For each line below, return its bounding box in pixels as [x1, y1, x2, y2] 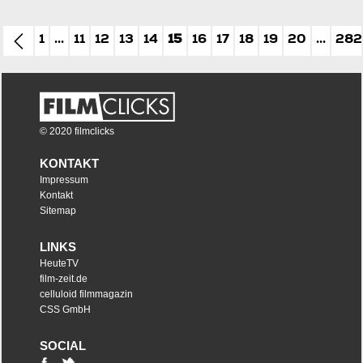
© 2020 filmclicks [40, 126, 114, 138]
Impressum [40, 174, 88, 186]
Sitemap [40, 205, 76, 217]
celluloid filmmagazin [40, 288, 133, 301]
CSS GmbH [40, 304, 91, 316]
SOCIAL [40, 339, 86, 353]
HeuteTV [40, 258, 79, 270]
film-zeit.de [40, 273, 88, 285]
